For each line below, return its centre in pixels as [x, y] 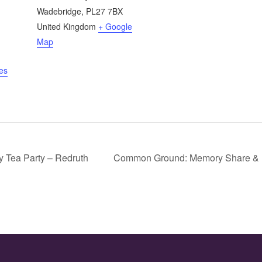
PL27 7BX [104, 11]
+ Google [115, 27]
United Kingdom [66, 27]
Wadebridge [59, 11]
